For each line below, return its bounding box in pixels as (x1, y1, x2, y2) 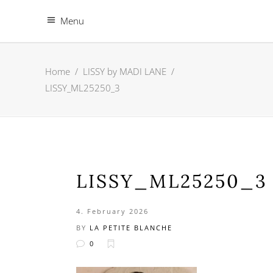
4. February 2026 (76, 207, 149, 216)
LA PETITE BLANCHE (90, 223, 172, 232)
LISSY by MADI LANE (83, 65, 166, 78)
